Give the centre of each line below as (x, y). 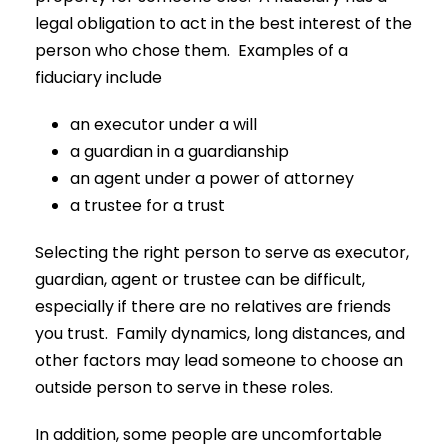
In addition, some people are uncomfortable (208, 434)
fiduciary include (98, 77)
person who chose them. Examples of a (191, 50)
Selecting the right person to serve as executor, (222, 252)
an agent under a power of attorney (212, 178)
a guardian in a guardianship (179, 151)
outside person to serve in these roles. (184, 387)
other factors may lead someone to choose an (219, 360)
